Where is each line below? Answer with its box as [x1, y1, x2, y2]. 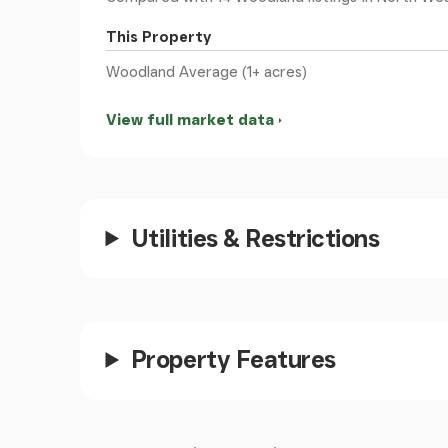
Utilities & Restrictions [130, 223, 380, 253]
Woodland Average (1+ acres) [105, 62, 307, 81]
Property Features [130, 345, 336, 374]
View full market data [105, 111, 274, 129]
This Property [105, 28, 211, 46]
